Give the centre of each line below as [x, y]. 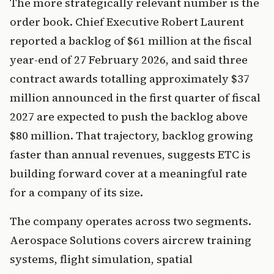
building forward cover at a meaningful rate [128, 174]
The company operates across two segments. [131, 221]
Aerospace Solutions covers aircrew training [131, 240]
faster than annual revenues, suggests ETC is [130, 155]
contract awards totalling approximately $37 [130, 79]
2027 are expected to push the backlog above [129, 117]
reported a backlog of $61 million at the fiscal [131, 41]
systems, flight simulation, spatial [101, 259]
